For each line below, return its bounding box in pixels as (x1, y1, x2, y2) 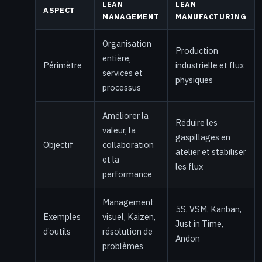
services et (102, 67, 143, 78)
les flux (175, 160, 203, 172)
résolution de (102, 225, 153, 237)
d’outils (43, 225, 71, 237)
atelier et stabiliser (175, 146, 246, 157)
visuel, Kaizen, (102, 211, 156, 222)
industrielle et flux (175, 59, 244, 71)
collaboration (102, 139, 154, 150)
